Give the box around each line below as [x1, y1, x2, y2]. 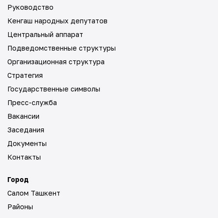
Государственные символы [7, 85, 100, 93]
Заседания [7, 126, 44, 134]
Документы [7, 139, 47, 147]
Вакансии [7, 112, 39, 120]
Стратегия [7, 71, 43, 79]
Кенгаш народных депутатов [7, 17, 108, 25]
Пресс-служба [7, 98, 57, 107]
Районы [7, 202, 33, 211]
